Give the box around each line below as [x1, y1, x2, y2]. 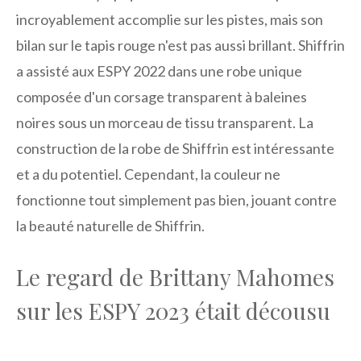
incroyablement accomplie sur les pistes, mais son [16, 10, 323, 29]
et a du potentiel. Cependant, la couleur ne [16, 165, 280, 184]
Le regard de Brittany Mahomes [16, 262, 334, 293]
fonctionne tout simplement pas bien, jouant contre [16, 191, 337, 210]
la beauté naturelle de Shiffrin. [16, 217, 205, 235]
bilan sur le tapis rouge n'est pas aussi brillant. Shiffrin [16, 36, 345, 55]
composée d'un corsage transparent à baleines [16, 88, 307, 106]
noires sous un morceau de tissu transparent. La [16, 114, 313, 132]
